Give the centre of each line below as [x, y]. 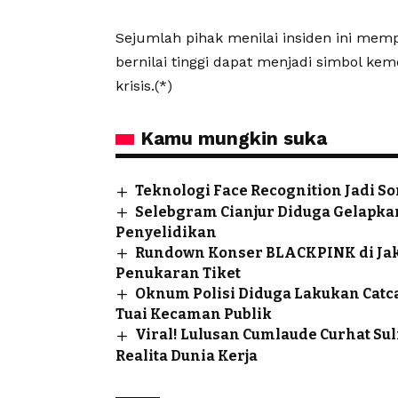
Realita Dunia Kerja [187, 355]
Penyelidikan [166, 232]
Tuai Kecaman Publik [194, 314]
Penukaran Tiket [178, 274]
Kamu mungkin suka [234, 139]
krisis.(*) [144, 86]
